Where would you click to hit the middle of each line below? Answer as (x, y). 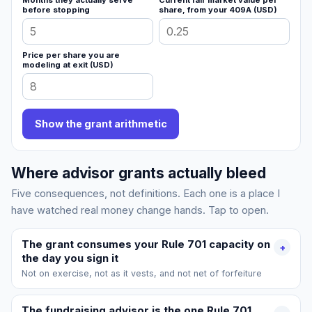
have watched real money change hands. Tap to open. (140, 210)
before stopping (56, 10)
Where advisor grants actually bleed (139, 173)
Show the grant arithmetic (101, 124)
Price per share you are (71, 55)
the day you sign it (70, 258)
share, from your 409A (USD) (218, 10)
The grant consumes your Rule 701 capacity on (146, 244)
